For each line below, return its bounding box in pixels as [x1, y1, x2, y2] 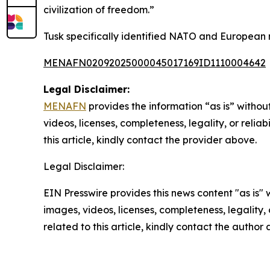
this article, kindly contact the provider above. [43, 134, 257, 146]
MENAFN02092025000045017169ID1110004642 [43, 57, 266, 69]
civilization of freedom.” [43, 4, 154, 16]
